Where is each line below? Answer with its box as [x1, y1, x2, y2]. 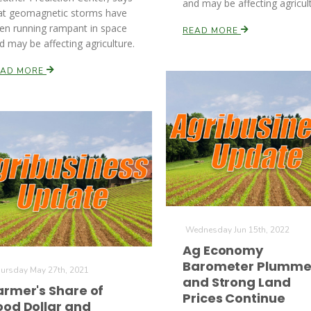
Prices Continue [183, 289, 285, 307]
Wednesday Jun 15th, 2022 [185, 224, 289, 235]
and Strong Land [183, 274, 291, 291]
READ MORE [183, 25, 241, 36]
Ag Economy [183, 242, 264, 259]
